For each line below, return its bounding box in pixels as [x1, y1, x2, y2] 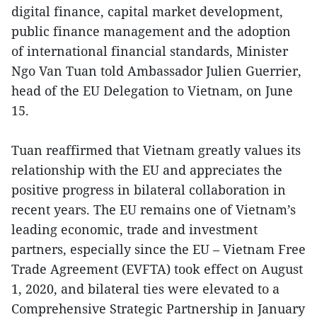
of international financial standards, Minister [11, 42, 288, 60]
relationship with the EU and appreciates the [11, 161, 282, 179]
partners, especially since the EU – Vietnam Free [11, 241, 306, 258]
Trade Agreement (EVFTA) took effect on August [11, 260, 303, 278]
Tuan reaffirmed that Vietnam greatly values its [11, 142, 301, 159]
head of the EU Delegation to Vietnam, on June [11, 82, 293, 100]
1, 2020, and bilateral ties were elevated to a [11, 280, 279, 298]
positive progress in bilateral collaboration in [11, 181, 286, 199]
